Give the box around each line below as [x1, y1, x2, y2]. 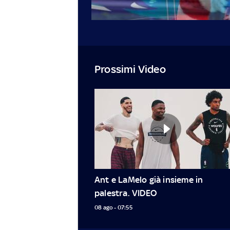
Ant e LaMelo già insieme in [94, 174, 203, 185]
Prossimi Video [94, 62, 166, 75]
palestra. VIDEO [94, 187, 157, 198]
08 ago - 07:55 [94, 203, 132, 211]
